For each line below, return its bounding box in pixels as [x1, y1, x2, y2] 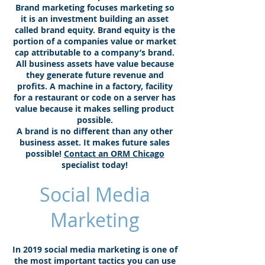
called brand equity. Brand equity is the [14, 24, 175, 35]
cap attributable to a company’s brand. [15, 47, 174, 58]
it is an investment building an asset [21, 13, 169, 24]
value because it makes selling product [15, 103, 174, 114]
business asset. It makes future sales [20, 137, 170, 148]
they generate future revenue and [25, 69, 164, 80]
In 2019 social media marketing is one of [12, 244, 177, 255]
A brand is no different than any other [17, 125, 173, 137]
